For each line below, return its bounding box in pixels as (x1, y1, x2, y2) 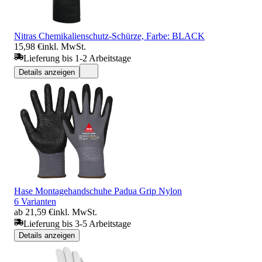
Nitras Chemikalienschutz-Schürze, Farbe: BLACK (14, 30, 205, 41)
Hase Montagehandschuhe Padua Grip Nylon (14, 185, 182, 196)
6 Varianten (14, 196, 56, 206)
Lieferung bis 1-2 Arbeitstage (23, 53, 131, 63)
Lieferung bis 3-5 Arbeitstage (23, 218, 131, 229)
